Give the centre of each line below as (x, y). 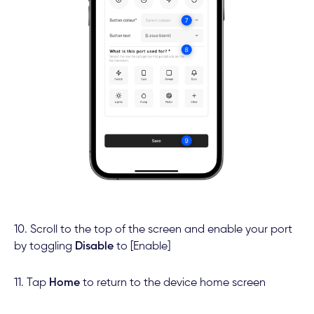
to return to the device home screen (172, 284)
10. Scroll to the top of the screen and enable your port (153, 230)
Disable (94, 246)
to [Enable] (142, 246)
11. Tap (31, 284)
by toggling (44, 246)
